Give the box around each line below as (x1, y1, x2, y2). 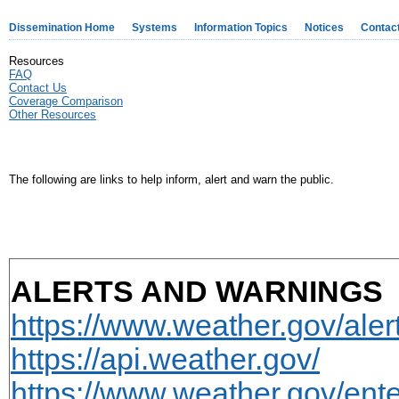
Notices (305, 21, 344, 34)
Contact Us (9, 81, 67, 94)
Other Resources (9, 108, 96, 121)
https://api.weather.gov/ (11, 343, 320, 377)
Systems (132, 21, 177, 34)
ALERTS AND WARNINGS (11, 275, 383, 309)
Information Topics (194, 21, 288, 34)
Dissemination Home (9, 21, 115, 34)
